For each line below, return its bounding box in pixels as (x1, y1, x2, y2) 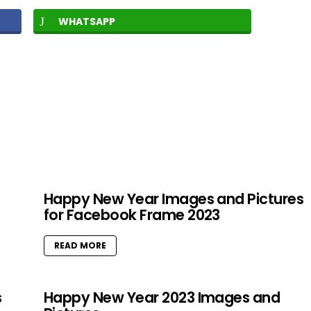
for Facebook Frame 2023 (44, 205, 220, 226)
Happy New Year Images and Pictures (44, 189, 304, 210)
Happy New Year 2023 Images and (44, 287, 280, 308)
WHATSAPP (58, 15, 115, 29)
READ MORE (54, 239, 106, 252)
